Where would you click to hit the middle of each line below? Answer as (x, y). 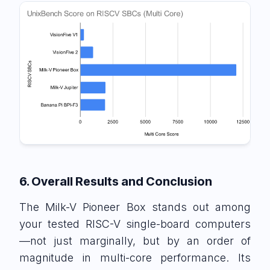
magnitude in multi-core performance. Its (135, 258)
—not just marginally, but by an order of (135, 241)
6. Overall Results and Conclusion (116, 182)
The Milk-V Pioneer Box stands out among (135, 207)
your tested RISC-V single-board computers (135, 224)
